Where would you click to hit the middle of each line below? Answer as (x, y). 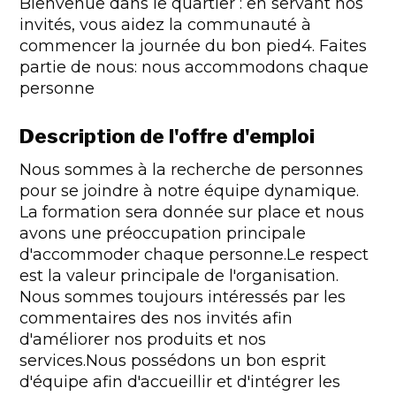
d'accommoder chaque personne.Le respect (194, 255)
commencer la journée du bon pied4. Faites (194, 46)
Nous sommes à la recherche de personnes (192, 170)
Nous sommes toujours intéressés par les (183, 297)
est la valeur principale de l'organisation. (179, 276)
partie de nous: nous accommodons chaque (194, 67)
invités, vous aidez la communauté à (166, 25)
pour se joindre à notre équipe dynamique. (190, 191)
